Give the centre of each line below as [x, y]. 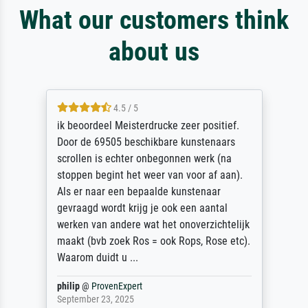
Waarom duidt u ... [97, 258]
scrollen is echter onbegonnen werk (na [144, 159]
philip [68, 287]
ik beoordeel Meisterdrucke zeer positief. [148, 126]
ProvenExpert [117, 287]
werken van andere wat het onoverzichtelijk [153, 225]
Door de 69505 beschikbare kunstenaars [146, 142]
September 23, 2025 [95, 300]
